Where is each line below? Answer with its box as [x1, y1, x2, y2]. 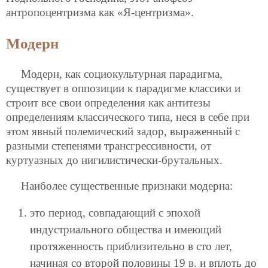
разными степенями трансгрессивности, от [6, 139, 211, 152]
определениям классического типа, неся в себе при [6, 110, 249, 123]
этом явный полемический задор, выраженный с [6, 124, 240, 138]
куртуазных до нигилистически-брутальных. [6, 153, 223, 166]
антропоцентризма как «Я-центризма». [6, 6, 194, 19]
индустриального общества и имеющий [30, 223, 221, 236]
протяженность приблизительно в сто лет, [30, 240, 232, 253]
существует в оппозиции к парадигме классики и [6, 81, 240, 95]
